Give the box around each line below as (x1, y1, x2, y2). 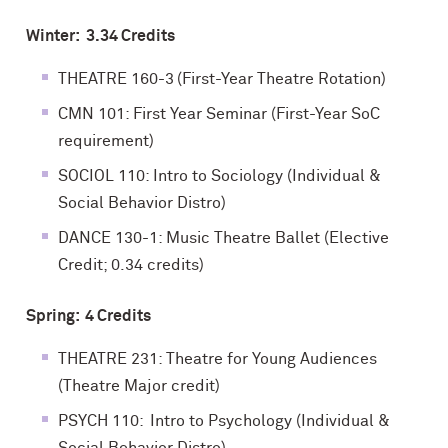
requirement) (58, 133, 154, 149)
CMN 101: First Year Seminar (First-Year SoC (58, 106, 380, 122)
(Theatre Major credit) (58, 378, 220, 394)
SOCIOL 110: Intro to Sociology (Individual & (58, 168, 381, 184)
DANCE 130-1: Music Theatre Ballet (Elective (58, 230, 389, 246)
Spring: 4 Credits (26, 308, 151, 324)
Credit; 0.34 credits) (58, 257, 204, 273)
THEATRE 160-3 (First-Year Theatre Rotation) (58, 71, 386, 87)
